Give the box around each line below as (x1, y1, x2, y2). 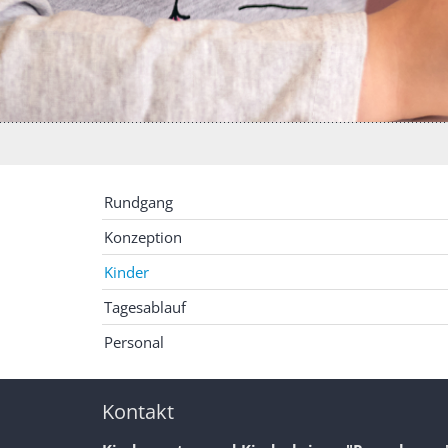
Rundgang (104, 192, 173, 213)
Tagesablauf (104, 297, 186, 318)
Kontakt (102, 398, 174, 426)
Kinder (104, 262, 149, 283)
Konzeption (104, 227, 182, 248)
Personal (104, 332, 164, 353)
